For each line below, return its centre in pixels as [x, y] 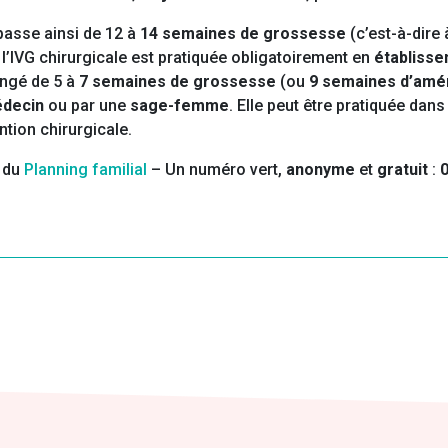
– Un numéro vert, [216, 170]
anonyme [322, 170]
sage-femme [179, 106]
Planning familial [85, 170]
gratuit [404, 170]
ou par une [89, 106]
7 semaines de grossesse [177, 82]
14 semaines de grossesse [243, 34]
